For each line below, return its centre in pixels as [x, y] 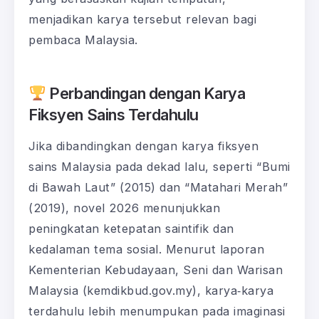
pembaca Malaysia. [83, 40]
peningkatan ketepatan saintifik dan [131, 229]
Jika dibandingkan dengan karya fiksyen [143, 146]
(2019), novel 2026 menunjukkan [124, 208]
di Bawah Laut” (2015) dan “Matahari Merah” [158, 188]
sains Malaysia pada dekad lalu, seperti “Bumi [159, 167]
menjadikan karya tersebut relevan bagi [142, 20]
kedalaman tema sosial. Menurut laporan [146, 250]
